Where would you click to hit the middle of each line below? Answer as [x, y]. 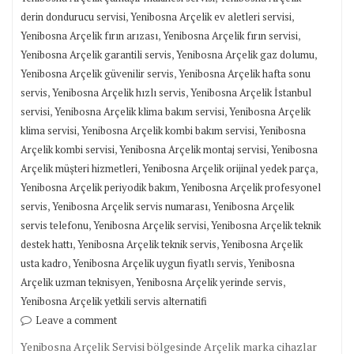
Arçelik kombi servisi [68, 149]
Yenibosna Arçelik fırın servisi [230, 36]
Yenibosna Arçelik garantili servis [96, 55]
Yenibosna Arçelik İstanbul [251, 92]
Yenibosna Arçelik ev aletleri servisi [211, 17]
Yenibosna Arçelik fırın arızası [89, 36]
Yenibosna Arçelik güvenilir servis [97, 73]
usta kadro [44, 263]
